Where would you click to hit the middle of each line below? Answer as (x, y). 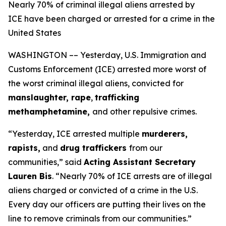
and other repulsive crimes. (145, 111)
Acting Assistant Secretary (140, 162)
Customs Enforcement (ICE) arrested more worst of (107, 69)
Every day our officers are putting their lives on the (107, 204)
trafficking (117, 97)
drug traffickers (95, 148)
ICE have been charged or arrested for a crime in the (111, 19)
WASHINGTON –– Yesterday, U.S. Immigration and (107, 55)
